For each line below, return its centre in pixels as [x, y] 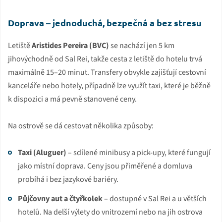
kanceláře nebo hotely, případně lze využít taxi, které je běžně [109, 85]
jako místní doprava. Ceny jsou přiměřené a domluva [105, 166]
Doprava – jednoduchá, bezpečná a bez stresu [105, 22]
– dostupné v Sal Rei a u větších [155, 198]
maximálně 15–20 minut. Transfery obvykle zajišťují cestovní [107, 72]
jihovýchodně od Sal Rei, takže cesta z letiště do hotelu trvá [105, 59]
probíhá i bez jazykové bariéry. [68, 179]
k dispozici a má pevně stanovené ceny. [72, 99]
